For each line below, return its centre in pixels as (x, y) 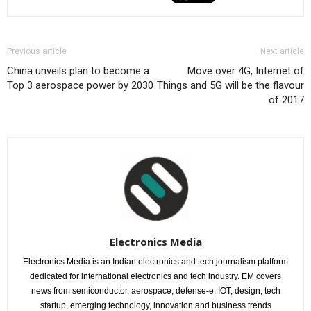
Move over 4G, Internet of (246, 70)
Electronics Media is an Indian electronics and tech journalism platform (155, 261)
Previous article (37, 51)
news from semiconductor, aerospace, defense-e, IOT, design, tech (155, 291)
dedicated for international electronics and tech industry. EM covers (155, 276)
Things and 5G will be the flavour (230, 85)
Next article (282, 51)
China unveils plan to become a (78, 70)
